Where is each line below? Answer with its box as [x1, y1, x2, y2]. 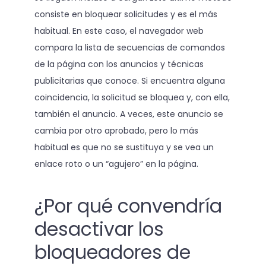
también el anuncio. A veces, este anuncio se [34, 108, 223, 121]
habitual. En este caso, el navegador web [34, 25, 204, 37]
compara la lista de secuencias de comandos [34, 42, 225, 54]
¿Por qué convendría [34, 192, 222, 219]
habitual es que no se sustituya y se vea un [34, 141, 214, 154]
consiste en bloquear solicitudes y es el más [34, 8, 217, 21]
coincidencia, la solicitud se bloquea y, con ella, [34, 91, 230, 104]
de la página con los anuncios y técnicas [34, 58, 204, 71]
